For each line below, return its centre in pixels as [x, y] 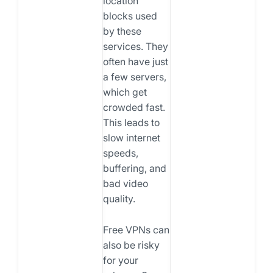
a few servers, [134, 76]
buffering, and [134, 168]
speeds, [120, 153]
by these [122, 31]
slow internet [131, 137]
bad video [125, 183]
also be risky [131, 245]
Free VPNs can [136, 229]
